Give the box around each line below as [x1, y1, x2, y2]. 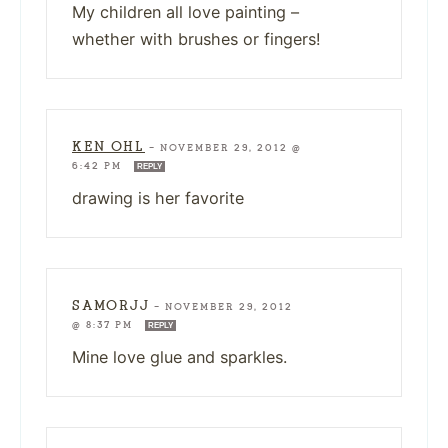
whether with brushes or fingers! [72, 28, 321, 49]
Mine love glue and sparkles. [72, 346, 287, 367]
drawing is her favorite [72, 187, 244, 208]
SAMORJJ [72, 296, 150, 314]
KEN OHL [72, 137, 145, 155]
